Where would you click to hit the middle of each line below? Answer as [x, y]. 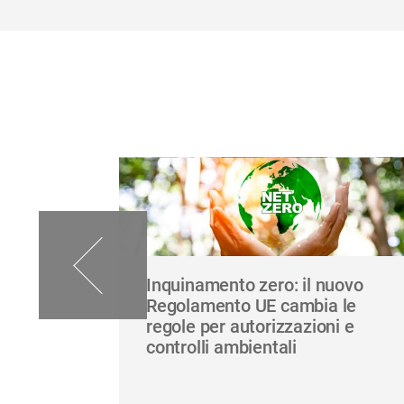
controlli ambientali [222, 347]
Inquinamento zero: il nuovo [255, 285]
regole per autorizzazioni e [250, 326]
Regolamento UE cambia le [252, 305]
